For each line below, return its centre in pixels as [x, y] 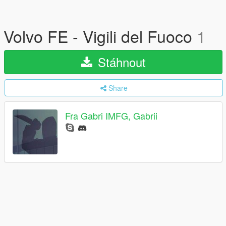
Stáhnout [120, 62]
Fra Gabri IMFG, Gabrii [111, 116]
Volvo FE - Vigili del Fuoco [100, 36]
